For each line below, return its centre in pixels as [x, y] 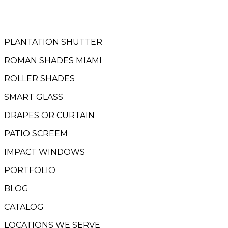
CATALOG [24, 207]
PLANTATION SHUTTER [53, 42]
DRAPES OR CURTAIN [49, 115]
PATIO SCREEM [36, 134]
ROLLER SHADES [39, 79]
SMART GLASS [34, 97]
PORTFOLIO [30, 170]
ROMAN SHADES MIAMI [53, 60]
